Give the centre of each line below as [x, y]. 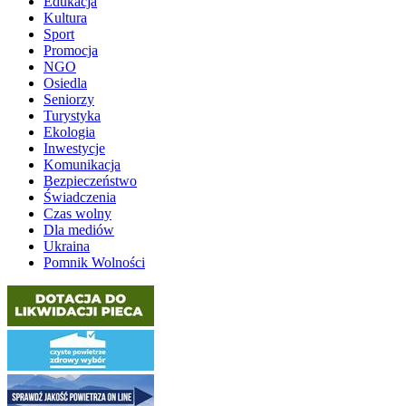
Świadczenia [80, 197]
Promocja [71, 50]
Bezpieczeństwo [90, 180]
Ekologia [69, 131]
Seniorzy [69, 99]
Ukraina [67, 246]
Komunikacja [82, 164]
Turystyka [72, 115]
